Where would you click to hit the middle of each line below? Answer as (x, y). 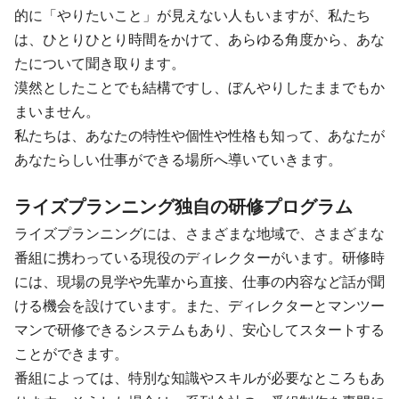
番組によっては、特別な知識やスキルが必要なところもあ (199, 378)
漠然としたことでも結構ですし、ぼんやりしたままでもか (199, 87)
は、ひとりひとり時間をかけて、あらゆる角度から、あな (199, 39)
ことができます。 (71, 354)
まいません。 (57, 111)
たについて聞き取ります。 (100, 63)
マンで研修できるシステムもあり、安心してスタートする (199, 330)
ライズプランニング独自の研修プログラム (183, 206)
